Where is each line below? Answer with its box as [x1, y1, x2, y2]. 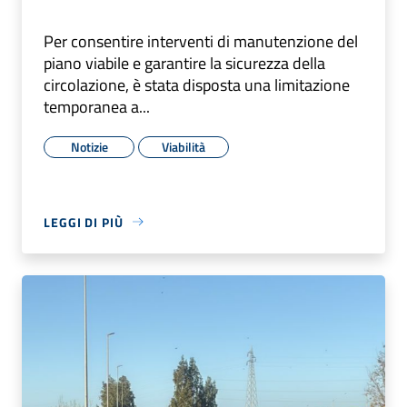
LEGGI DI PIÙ [44, 212, 124, 232]
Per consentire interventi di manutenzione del [44, 28, 358, 54]
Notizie [70, 136, 108, 156]
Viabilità [162, 136, 205, 156]
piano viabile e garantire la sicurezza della [44, 50, 325, 75]
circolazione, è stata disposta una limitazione [44, 72, 350, 97]
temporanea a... [44, 94, 150, 119]
